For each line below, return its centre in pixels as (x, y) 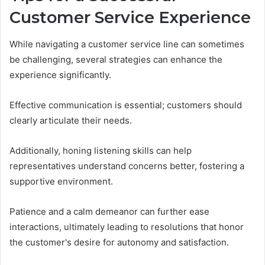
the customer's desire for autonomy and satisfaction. (119, 242)
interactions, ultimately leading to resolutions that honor (127, 227)
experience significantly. (60, 75)
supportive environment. (61, 181)
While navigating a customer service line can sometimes (127, 44)
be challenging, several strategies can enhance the (116, 59)
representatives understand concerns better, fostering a (127, 166)
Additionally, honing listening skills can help (101, 150)
